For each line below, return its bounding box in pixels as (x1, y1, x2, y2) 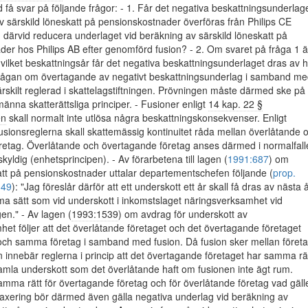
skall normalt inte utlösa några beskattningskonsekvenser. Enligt (6, 111, 287, 124)
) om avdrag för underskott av (118, 207, 247, 221)
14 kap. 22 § (208, 97, 263, 111)
